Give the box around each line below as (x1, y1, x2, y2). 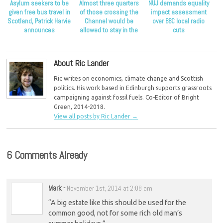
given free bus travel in (8, 7, 70, 16)
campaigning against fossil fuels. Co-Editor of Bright (54, 94, 200, 101)
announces (23, 25, 55, 34)
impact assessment (150, 7, 207, 16)
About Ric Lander (54, 57, 110, 69)
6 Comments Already (6, 148, 88, 162)
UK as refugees (88, 34, 130, 43)
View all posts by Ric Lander (54, 112, 132, 119)
